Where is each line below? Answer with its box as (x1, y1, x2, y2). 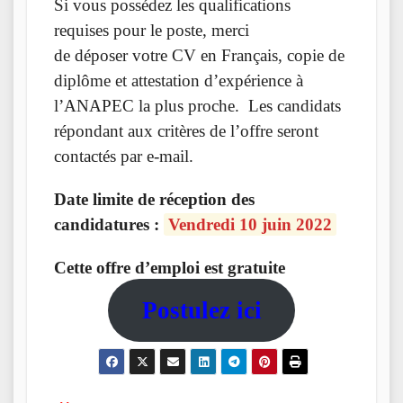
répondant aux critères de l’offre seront (54, 121, 318, 141)
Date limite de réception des (54, 190, 255, 210)
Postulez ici (141, 297, 262, 325)
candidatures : (54, 215, 164, 235)
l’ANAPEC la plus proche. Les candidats (54, 96, 341, 116)
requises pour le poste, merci (54, 21, 249, 40)
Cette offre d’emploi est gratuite (54, 258, 285, 278)
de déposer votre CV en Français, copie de (54, 46, 345, 66)
